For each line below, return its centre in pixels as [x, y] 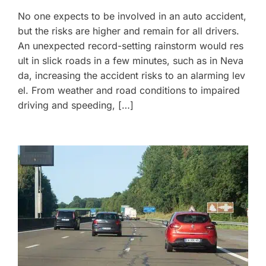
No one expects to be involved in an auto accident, [132, 16]
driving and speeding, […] [76, 105]
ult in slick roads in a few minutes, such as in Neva [131, 61]
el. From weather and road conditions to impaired [129, 90]
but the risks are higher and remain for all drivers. [129, 31]
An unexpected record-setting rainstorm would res [131, 46]
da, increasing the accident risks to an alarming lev [132, 75]
